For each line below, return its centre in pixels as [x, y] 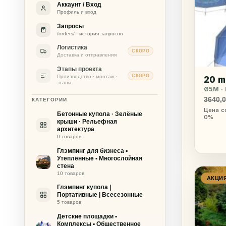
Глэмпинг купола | [84, 187]
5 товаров [69, 202]
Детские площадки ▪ [87, 217]
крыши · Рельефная [87, 121]
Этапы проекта [79, 69]
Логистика [72, 48]
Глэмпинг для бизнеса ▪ [92, 151]
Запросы [70, 26]
